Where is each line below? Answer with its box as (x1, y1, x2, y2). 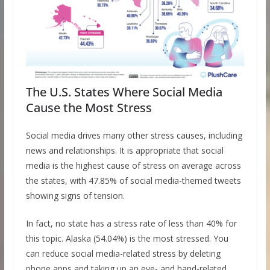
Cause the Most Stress (25, 99, 152, 116)
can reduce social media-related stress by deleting (25, 247, 221, 259)
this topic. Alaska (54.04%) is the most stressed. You (25, 232, 228, 244)
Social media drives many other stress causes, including (25, 129, 242, 141)
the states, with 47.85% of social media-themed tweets (25, 174, 241, 186)
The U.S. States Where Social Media (25, 83, 222, 100)
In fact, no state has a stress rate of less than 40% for (25, 217, 237, 229)
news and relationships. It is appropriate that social (25, 144, 224, 156)
